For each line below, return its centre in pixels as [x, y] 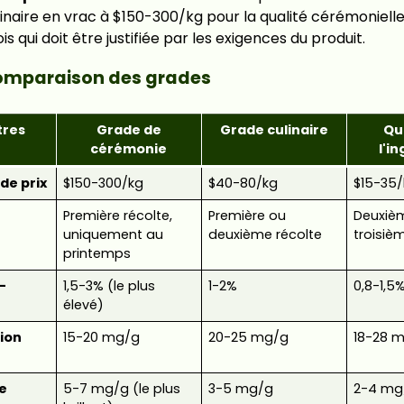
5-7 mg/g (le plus [121, 388]
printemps [96, 253]
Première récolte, [117, 215]
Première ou [247, 215]
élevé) [83, 304]
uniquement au [113, 234]
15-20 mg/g [101, 337]
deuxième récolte [265, 234]
